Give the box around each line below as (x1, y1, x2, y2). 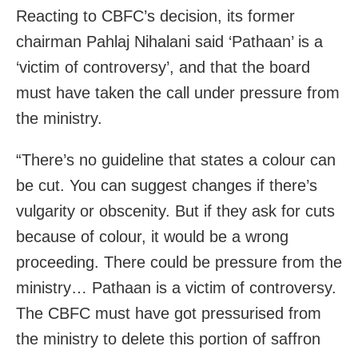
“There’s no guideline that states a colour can (16, 151, 336, 169)
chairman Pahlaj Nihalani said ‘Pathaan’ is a (16, 33, 323, 51)
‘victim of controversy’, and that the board (16, 58, 310, 77)
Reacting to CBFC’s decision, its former (16, 7, 295, 26)
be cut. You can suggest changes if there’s (16, 177, 317, 195)
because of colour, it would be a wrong (16, 228, 288, 246)
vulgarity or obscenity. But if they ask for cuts (16, 202, 335, 221)
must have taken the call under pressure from (16, 84, 340, 102)
